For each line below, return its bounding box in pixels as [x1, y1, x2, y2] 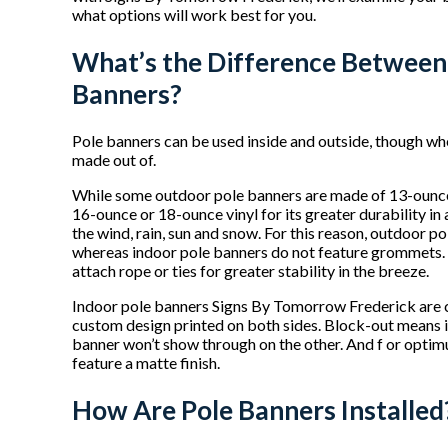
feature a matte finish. [72, 353, 220, 373]
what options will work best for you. [72, 5, 316, 25]
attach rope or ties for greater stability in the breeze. [72, 261, 429, 281]
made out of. [72, 150, 156, 170]
